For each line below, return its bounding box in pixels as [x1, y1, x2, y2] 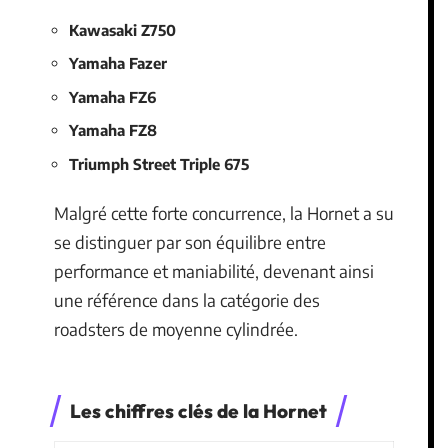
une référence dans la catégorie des [54, 289, 320, 312]
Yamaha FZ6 [69, 87, 156, 106]
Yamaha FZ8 [69, 121, 157, 140]
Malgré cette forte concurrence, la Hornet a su [54, 202, 394, 225]
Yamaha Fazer [69, 54, 167, 73]
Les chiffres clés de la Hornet [70, 398, 327, 423]
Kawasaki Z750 [69, 20, 176, 39]
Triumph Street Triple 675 [69, 154, 249, 173]
